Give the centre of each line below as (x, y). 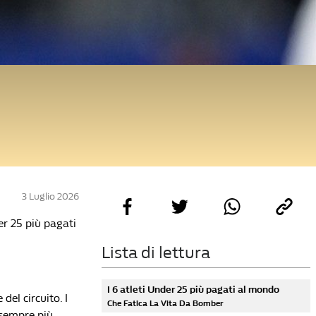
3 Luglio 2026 (50, 196)
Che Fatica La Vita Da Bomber (165, 303)
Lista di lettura (156, 253)
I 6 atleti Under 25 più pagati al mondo (193, 290)
